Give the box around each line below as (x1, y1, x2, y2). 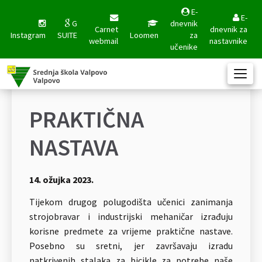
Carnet (95, 24, 118, 35)
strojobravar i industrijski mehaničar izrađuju (29, 211, 233, 222)
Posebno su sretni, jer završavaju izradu (29, 240, 233, 251)
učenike (170, 42, 198, 52)
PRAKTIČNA (29, 105, 144, 134)
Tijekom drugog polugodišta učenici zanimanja (29, 196, 233, 208)
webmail (89, 36, 118, 46)
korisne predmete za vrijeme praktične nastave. (29, 225, 233, 237)
